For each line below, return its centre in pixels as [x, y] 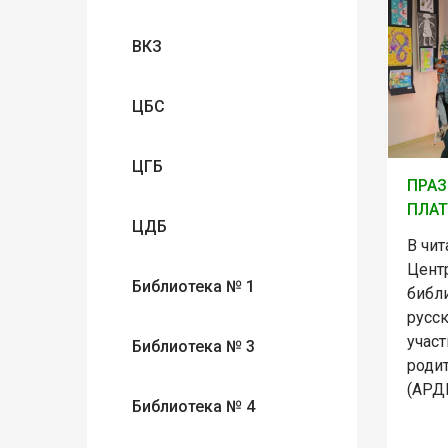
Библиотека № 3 [193, 346]
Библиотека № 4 [193, 406]
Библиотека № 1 [193, 286]
